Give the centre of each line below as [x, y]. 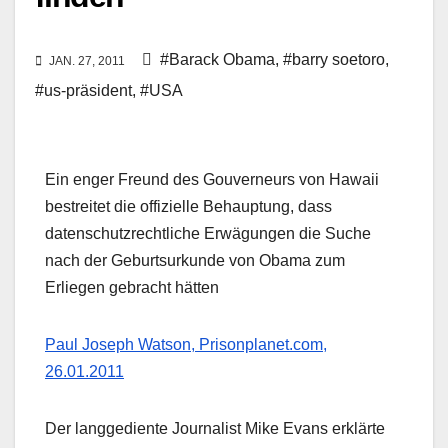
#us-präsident [83, 91]
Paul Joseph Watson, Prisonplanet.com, [186, 345]
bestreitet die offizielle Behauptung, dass [188, 207]
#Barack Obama [217, 60]
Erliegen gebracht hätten [132, 288]
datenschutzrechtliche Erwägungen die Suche [208, 234]
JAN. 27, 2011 [87, 61]
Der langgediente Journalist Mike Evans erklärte [215, 429]
